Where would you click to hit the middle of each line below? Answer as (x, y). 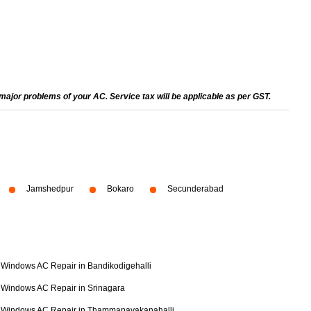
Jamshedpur (50, 189)
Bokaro (120, 189)
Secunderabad (195, 189)
